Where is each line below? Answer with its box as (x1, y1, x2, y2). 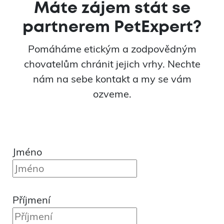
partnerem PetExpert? (22, 20, 201, 35)
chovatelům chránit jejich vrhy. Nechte (23, 57, 200, 70)
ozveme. (92, 87, 131, 100)
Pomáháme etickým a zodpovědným (27, 42, 196, 55)
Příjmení (12, 193, 50, 206)
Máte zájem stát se (33, 1, 190, 16)
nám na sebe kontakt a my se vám (32, 72, 191, 85)
